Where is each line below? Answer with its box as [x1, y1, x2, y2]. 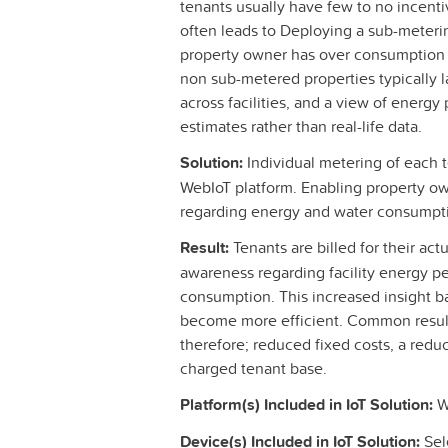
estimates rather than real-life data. [180, 115, 422, 138]
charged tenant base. [180, 357, 327, 380]
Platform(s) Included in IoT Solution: [180, 393, 433, 417]
